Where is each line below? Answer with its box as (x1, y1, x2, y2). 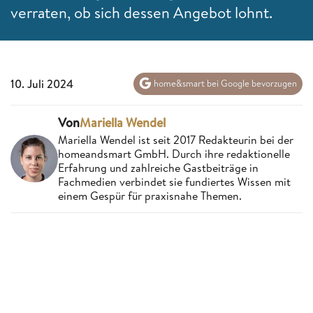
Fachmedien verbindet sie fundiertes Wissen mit (58, 173, 291, 189)
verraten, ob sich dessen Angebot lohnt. (10, 1, 272, 23)
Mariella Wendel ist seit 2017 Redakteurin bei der (58, 131, 293, 147)
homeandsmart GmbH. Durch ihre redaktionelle (58, 145, 290, 161)
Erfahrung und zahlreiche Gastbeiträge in (58, 159, 259, 175)
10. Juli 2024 (10, 75, 73, 92)
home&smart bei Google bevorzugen (152, 77, 297, 90)
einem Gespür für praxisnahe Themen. (58, 187, 242, 203)
